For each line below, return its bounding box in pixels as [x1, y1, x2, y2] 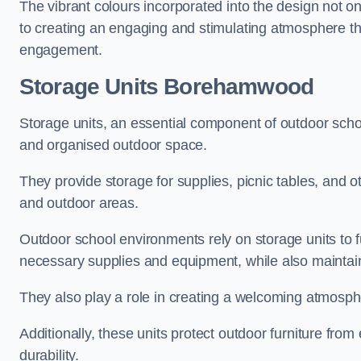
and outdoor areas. [19, 195, 139, 211]
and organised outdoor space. [19, 137, 211, 153]
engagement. [19, 42, 103, 58]
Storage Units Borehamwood [19, 74, 313, 99]
